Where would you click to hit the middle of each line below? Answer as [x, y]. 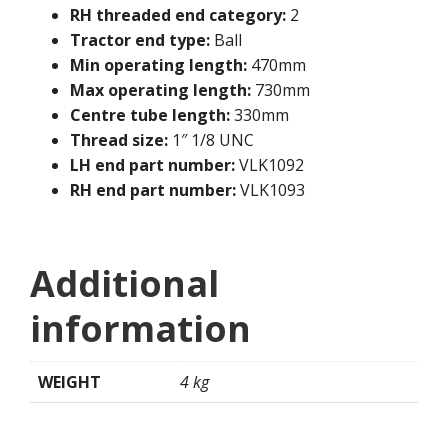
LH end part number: [152, 165]
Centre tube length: [150, 115]
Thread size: [119, 140]
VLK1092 [269, 165]
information [140, 329]
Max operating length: [160, 90]
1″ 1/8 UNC [211, 140]
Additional [124, 284]
